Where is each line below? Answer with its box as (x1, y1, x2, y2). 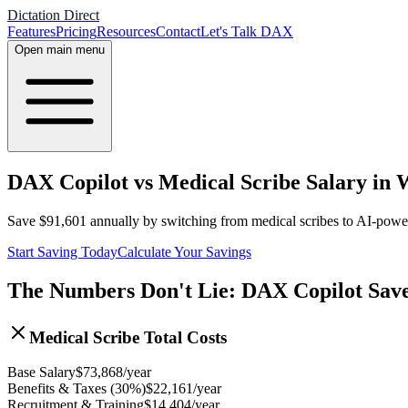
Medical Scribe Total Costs (29, 327, 227, 347)
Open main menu (15, 43, 105, 56)
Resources (97, 24, 156, 39)
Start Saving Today (7, 243, 117, 260)
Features (7, 24, 56, 39)
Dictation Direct (7, 7, 99, 23)
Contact (156, 24, 200, 39)
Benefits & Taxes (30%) (7, 381, 146, 397)
